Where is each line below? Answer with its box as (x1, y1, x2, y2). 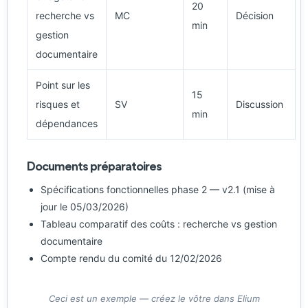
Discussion (236, 98, 283, 110)
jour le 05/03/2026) (41, 201, 129, 212)
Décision (236, 10, 274, 21)
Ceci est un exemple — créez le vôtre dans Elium (48, 293, 260, 304)
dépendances (36, 118, 98, 129)
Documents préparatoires (27, 157, 162, 174)
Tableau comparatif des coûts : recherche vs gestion (41, 218, 277, 230)
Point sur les (36, 79, 90, 91)
